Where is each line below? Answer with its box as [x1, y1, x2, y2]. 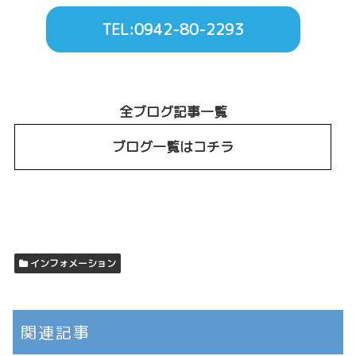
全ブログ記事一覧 [118, 102, 227, 121]
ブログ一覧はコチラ [112, 137, 234, 157]
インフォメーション [28, 257, 117, 271]
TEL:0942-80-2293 [102, 18, 245, 40]
